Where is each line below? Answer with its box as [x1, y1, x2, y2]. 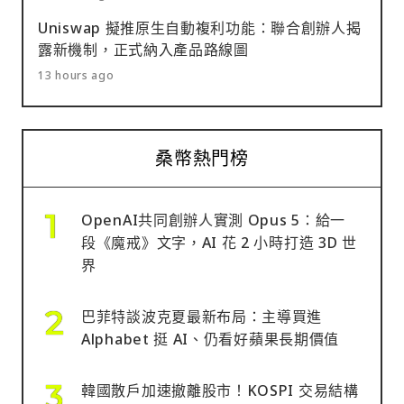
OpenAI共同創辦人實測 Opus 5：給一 [81, 210, 346, 231]
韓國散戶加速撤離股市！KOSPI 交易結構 [81, 381, 359, 401]
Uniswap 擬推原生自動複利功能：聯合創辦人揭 [38, 18, 362, 39]
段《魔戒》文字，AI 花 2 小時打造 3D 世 [81, 233, 357, 253]
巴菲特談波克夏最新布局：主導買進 [81, 307, 323, 327]
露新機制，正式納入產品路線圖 [38, 40, 249, 60]
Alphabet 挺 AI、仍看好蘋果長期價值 [81, 329, 340, 350]
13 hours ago [38, 68, 115, 84]
